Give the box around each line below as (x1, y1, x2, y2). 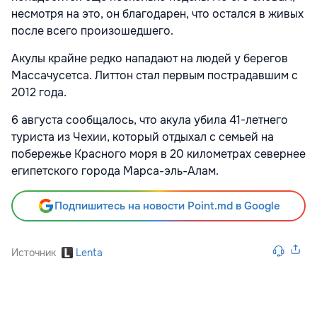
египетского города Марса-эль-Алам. (11, 163, 219, 179)
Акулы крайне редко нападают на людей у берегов (11, 51, 288, 67)
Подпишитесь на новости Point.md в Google (54, 199, 280, 214)
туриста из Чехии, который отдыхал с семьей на (11, 129, 274, 145)
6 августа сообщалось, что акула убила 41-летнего (11, 113, 288, 128)
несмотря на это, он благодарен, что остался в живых (11, 6, 304, 22)
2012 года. (11, 85, 67, 100)
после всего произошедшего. (11, 23, 173, 39)
